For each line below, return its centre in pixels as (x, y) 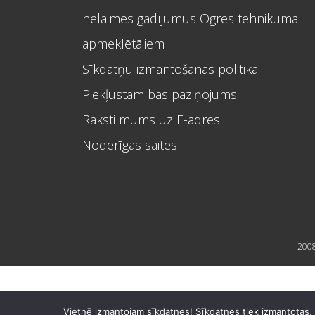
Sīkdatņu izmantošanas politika (170, 69)
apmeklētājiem (123, 44)
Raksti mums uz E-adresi (152, 120)
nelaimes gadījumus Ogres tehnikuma (190, 18)
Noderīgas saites (130, 145)
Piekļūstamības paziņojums (160, 94)
